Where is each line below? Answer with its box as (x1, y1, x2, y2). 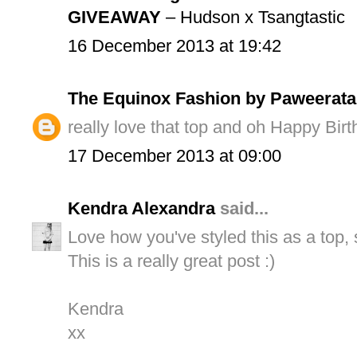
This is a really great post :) (68, 250, 275, 271)
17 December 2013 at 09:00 (68, 145, 281, 166)
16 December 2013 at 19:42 (68, 35, 281, 56)
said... (215, 198, 269, 218)
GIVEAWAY (68, 6, 161, 27)
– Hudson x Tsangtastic (161, 6, 345, 27)
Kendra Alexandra (68, 198, 215, 218)
